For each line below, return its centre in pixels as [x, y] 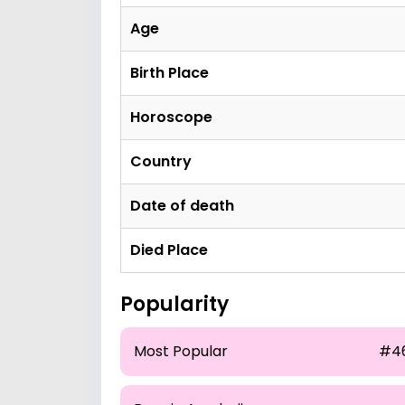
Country [161, 161]
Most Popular [181, 351]
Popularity [174, 304]
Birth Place [170, 73]
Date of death [182, 206]
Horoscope [171, 117]
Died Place [169, 250]
